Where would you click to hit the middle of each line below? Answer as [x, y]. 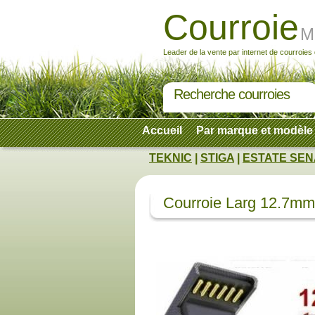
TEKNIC [171, 158]
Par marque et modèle [255, 130]
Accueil [162, 130]
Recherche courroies [232, 94]
